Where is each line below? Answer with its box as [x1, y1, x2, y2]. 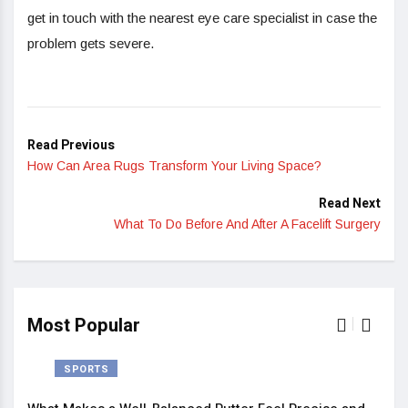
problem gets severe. [27, 36, 158, 51]
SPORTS [64, 362, 109, 377]
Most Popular [27, 312, 140, 339]
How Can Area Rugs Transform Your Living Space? [27, 158, 321, 173]
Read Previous [27, 136, 115, 155]
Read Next [319, 194, 381, 213]
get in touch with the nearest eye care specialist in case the [27, 10, 377, 25]
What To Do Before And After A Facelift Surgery [114, 217, 381, 231]
